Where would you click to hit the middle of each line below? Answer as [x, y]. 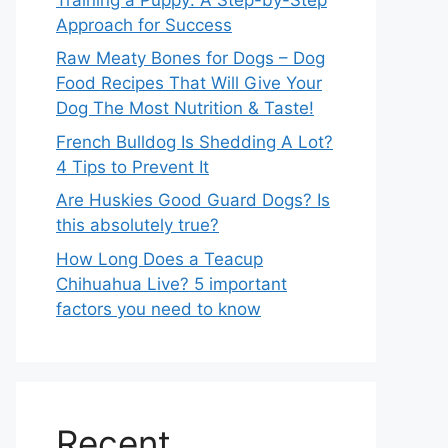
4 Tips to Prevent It [132, 166]
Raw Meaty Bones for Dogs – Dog [190, 58]
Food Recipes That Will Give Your [189, 83]
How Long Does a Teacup [159, 258]
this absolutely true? [137, 225]
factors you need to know [158, 308]
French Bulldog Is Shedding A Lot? [194, 141]
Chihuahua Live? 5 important [171, 283]
